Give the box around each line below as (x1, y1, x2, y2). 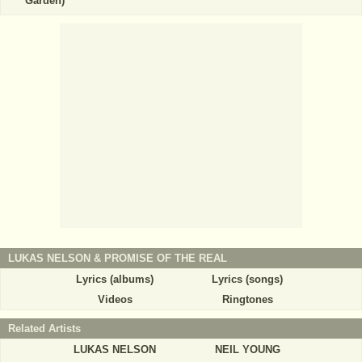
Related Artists (8, 322, 81, 335)
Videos (97, 293, 133, 306)
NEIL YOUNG (214, 343, 280, 356)
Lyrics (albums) (76, 273, 154, 286)
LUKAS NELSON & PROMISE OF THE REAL (8, 252, 227, 265)
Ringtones (221, 293, 273, 306)
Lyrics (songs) (212, 273, 283, 286)
